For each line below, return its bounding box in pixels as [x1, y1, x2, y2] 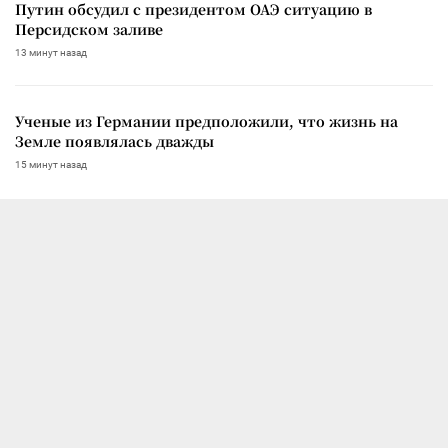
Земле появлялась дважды [15, 130, 214, 151]
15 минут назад [15, 158, 87, 170]
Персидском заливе [15, 18, 163, 39]
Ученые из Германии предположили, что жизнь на [15, 110, 398, 131]
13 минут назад [15, 46, 87, 58]
